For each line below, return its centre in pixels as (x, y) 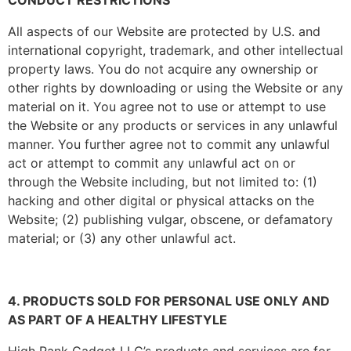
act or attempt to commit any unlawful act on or (152, 163)
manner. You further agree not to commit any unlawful (169, 144)
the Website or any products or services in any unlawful (173, 125)
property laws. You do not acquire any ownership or (163, 69)
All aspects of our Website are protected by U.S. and (164, 31)
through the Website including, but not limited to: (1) (163, 182)
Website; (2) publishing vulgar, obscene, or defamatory (170, 219)
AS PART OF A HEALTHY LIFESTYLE (119, 320)
